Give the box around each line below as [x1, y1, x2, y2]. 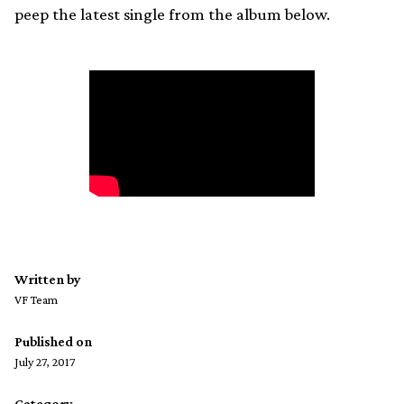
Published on [14, 334, 92, 350]
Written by [14, 271, 81, 288]
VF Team [14, 292, 58, 308]
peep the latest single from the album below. [14, 5, 330, 23]
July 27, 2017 [14, 354, 75, 370]
